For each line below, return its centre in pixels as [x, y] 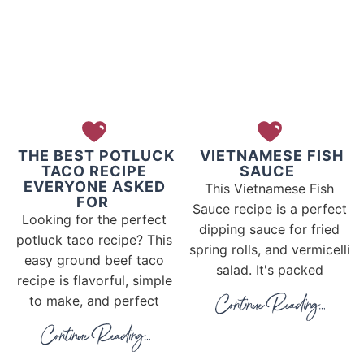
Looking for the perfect [95, 219]
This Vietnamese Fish [269, 188]
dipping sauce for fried [269, 229]
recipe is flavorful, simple [94, 280]
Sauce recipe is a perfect [269, 208]
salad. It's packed [269, 269]
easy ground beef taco [95, 260]
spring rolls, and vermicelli [269, 249]
